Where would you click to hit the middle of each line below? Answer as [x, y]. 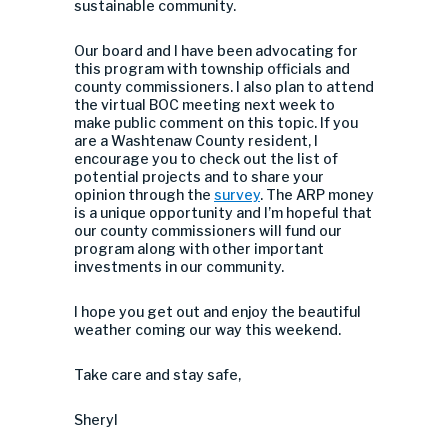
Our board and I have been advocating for [216, 50]
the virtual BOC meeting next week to [204, 104]
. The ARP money [317, 194]
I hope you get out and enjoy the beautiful [217, 311]
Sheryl [96, 419]
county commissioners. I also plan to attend [224, 86]
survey [237, 194]
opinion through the [144, 194]
